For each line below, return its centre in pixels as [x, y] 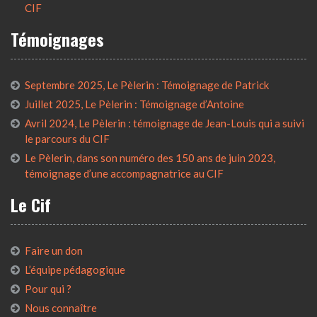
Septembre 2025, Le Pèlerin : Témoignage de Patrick [147, 85]
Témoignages [57, 39]
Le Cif [31, 204]
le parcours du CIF [67, 138]
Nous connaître [61, 307]
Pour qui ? [48, 288]
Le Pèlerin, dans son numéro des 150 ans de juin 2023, [150, 157]
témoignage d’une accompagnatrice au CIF [124, 173]
